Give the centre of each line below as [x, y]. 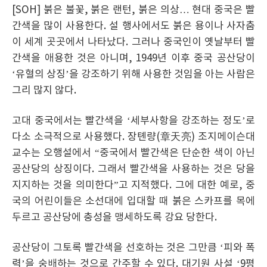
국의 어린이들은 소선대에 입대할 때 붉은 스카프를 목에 [133, 201]
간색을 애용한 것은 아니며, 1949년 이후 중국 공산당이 [133, 58]
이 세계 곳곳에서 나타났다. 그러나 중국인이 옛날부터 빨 [133, 42]
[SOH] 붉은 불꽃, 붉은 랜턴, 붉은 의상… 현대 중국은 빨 [133, 10]
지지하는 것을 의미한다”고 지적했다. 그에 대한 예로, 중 [133, 185]
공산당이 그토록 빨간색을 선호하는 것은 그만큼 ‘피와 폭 [133, 248]
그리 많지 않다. [44, 91]
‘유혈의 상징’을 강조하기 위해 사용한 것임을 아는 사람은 [133, 74]
